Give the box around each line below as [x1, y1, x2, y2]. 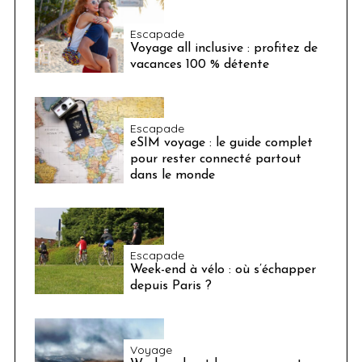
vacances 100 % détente [129, 57, 269, 71]
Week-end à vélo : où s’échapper [129, 263, 316, 276]
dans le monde [129, 168, 215, 182]
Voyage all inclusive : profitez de [129, 41, 318, 55]
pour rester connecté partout [129, 152, 301, 166]
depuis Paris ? [129, 279, 212, 293]
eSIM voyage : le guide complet [129, 136, 313, 149]
